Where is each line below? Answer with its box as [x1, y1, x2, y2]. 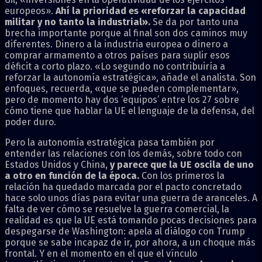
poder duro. [5, 116, 56, 127]
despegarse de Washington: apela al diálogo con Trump [5, 225, 245, 237]
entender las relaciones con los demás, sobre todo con [5, 147, 242, 159]
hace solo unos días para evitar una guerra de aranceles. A [5, 192, 257, 204]
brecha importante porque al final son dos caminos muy [5, 27, 247, 39]
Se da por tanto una [153, 16, 239, 27]
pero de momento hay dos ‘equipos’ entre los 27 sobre [5, 94, 239, 105]
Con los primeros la [139, 170, 225, 181]
